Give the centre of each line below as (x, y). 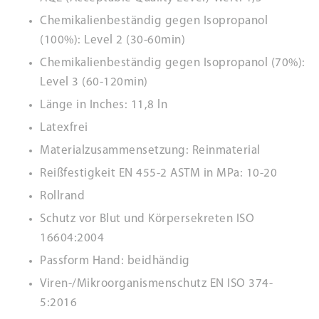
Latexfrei (64, 128)
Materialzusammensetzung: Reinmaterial (150, 151)
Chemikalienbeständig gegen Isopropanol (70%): (173, 63)
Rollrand (62, 196)
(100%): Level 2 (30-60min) (113, 40)
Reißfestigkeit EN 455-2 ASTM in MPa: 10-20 (158, 173)
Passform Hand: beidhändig (115, 261)
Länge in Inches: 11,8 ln (104, 105)
